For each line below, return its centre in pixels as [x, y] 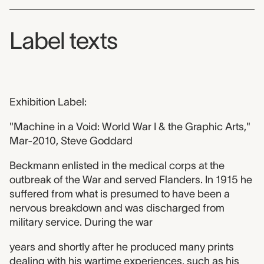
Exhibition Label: [48, 102]
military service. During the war [81, 222]
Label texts [63, 41]
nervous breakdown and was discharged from [117, 208]
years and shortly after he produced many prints [122, 247]
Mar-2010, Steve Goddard [71, 141]
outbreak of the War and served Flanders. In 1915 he [131, 180]
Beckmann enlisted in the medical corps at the [117, 166]
